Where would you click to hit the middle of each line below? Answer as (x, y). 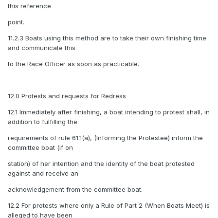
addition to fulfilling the (43, 122)
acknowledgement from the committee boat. (75, 190)
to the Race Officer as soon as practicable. (73, 64)
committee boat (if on (40, 148)
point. (16, 22)
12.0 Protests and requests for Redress (67, 96)
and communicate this (42, 48)
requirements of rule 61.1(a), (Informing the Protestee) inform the (105, 138)
